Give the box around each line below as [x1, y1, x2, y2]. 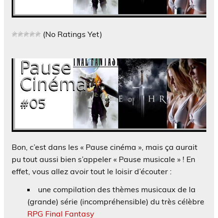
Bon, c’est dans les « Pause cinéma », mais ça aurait [12, 142, 198, 152]
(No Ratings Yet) [41, 29, 102, 39]
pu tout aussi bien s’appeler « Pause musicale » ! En [12, 154, 195, 164]
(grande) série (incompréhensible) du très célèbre [27, 196, 204, 206]
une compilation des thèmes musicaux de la [38, 184, 196, 194]
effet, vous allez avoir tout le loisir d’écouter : [12, 166, 172, 176]
